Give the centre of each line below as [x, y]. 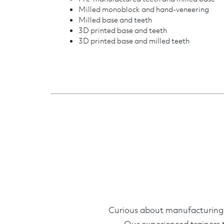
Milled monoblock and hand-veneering [144, 9]
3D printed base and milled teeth [134, 41]
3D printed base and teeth [123, 30]
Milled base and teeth [115, 20]
